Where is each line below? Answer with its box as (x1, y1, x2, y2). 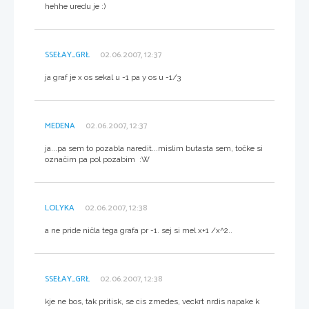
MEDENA (45, 119, 75, 132)
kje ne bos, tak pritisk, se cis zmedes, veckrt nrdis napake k (45, 296, 259, 306)
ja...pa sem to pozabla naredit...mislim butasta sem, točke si (45, 143, 263, 153)
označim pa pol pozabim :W (45, 154, 150, 164)
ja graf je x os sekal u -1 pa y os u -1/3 (45, 72, 181, 82)
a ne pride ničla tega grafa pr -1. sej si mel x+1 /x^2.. (45, 225, 232, 235)
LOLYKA (45, 201, 74, 215)
